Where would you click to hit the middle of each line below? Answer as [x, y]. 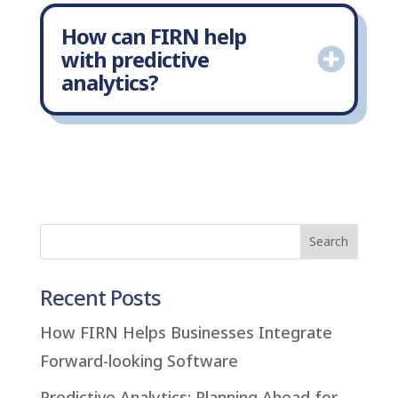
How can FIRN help [153, 36]
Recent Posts [100, 297]
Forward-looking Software [139, 360]
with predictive [135, 59]
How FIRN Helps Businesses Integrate [186, 332]
